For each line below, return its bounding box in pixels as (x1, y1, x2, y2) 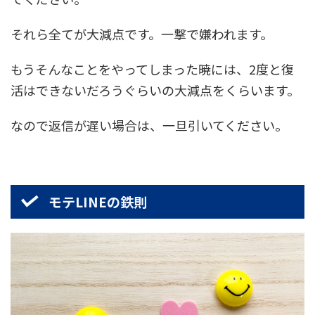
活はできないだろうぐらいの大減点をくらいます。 (11, 80, 300, 99)
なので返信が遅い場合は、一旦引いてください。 (11, 115, 288, 134)
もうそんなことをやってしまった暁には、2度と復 (11, 59, 294, 78)
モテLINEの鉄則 (48, 191, 147, 211)
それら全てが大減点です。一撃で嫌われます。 (11, 24, 273, 43)
